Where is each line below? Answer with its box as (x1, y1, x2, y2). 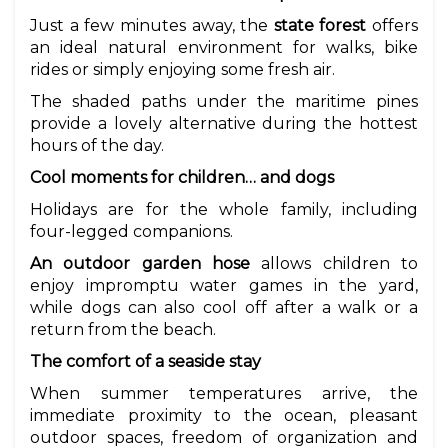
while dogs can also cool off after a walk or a (30, 298, 418, 318)
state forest (273, 16, 367, 36)
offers (366, 16, 418, 36)
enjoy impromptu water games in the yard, (30, 276, 418, 296)
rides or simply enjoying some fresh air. (30, 60, 335, 80)
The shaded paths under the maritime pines (30, 92, 418, 112)
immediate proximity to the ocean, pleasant (30, 406, 418, 426)
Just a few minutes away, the (30, 16, 274, 36)
